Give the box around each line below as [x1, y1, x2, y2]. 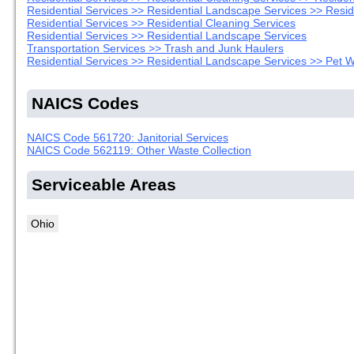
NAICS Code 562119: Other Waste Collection [27, 144, 251, 157]
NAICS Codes [32, 93, 139, 112]
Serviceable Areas [32, 175, 176, 194]
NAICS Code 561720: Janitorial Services [27, 131, 228, 145]
